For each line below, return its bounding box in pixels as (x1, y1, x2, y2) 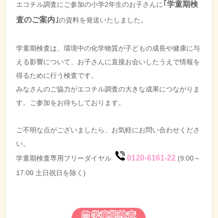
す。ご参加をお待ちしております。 (16, 98, 126, 107)
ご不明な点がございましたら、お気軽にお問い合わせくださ (16, 126, 200, 134)
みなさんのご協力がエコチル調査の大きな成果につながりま (16, 85, 200, 93)
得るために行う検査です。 (16, 71, 98, 79)
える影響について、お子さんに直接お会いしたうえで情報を (16, 57, 200, 66)
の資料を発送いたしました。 (59, 16, 148, 24)
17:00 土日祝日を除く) (16, 168, 86, 177)
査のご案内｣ (16, 15, 59, 24)
